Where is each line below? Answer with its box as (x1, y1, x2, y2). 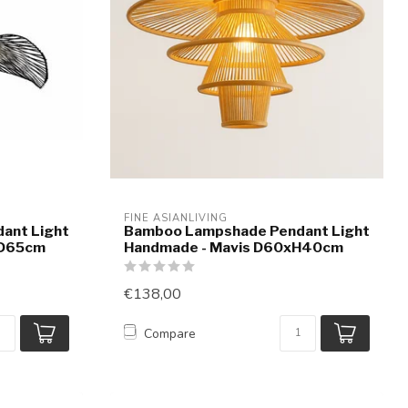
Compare (144, 324, 196, 342)
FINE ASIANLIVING (124, 211, 228, 226)
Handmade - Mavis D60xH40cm (124, 239, 343, 257)
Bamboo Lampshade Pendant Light (124, 222, 370, 240)
